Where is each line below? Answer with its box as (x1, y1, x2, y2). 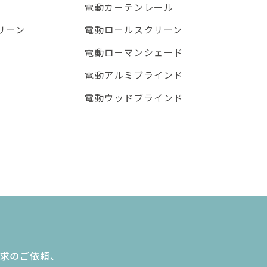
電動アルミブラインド (84, 68, 184, 81)
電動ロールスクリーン (84, 23, 183, 36)
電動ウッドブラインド (84, 91, 184, 104)
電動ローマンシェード (84, 45, 184, 58)
